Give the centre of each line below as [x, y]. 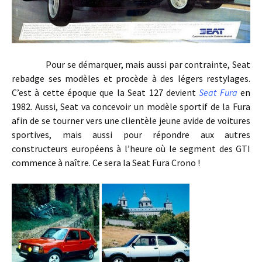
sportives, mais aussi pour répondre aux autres [131, 134]
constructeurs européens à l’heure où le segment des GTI [131, 148]
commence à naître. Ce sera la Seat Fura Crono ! [106, 162]
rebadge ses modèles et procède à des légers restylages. [131, 78]
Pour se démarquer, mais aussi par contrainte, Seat [131, 64]
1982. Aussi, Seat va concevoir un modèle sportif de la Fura [131, 106]
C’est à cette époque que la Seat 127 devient [106, 92]
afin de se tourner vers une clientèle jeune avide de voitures [131, 120]
